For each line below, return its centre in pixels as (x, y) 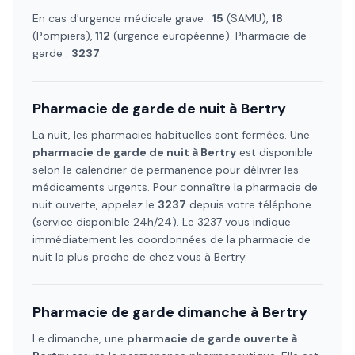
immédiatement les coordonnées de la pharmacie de (172, 239)
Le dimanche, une (80, 338)
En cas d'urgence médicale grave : (122, 18)
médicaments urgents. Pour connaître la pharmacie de (175, 187)
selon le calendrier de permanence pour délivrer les (166, 170)
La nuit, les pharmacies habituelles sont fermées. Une (171, 135)
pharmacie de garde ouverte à (212, 338)
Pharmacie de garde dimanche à (147, 312)
